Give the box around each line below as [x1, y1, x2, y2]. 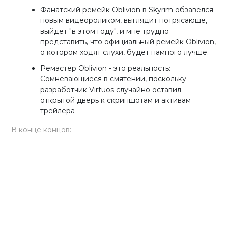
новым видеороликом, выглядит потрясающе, [40, 15, 208, 25]
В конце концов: [11, 125, 72, 134]
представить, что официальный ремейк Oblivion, [40, 37, 216, 46]
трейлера [40, 106, 75, 116]
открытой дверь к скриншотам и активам [40, 95, 191, 105]
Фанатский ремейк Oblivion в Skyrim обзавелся [40, 5, 214, 14]
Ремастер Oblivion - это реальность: [40, 63, 171, 73]
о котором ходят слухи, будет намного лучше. [40, 47, 209, 57]
